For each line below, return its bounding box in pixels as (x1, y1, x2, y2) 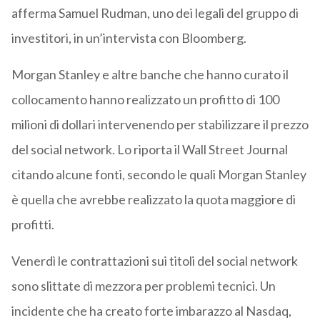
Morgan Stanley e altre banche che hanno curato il (11, 66, 289, 83)
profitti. (11, 216, 54, 233)
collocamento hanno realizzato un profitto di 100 (11, 91, 279, 108)
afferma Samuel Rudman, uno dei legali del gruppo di (11, 5, 299, 21)
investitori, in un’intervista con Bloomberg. (11, 30, 246, 46)
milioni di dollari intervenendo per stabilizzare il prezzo (11, 116, 309, 133)
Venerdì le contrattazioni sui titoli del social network (11, 253, 298, 269)
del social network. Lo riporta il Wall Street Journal (11, 141, 288, 158)
